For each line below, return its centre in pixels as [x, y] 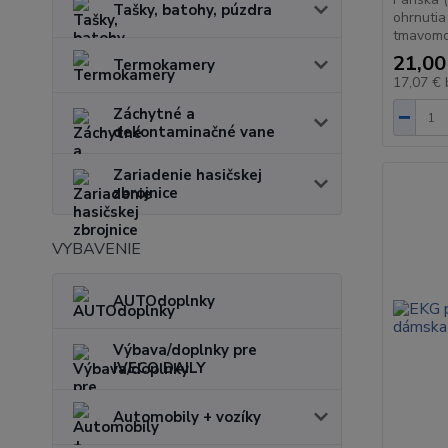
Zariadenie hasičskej [187, 175]
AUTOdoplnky [164, 301]
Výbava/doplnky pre [185, 350]
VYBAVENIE [96, 249]
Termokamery [164, 65]
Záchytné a [154, 114]
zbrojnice [145, 193]
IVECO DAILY [159, 368]
